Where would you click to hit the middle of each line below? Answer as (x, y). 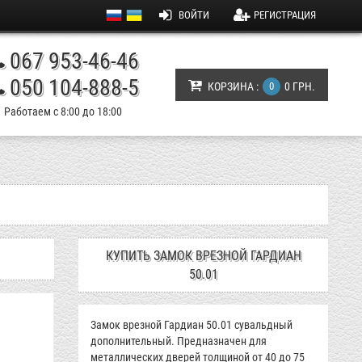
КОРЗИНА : (233, 86)
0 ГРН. (300, 86)
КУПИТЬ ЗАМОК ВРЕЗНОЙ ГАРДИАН (203, 256)
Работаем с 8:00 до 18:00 (63, 112)
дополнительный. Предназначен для (179, 341)
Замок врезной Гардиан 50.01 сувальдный (192, 325)
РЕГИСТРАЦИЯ (285, 15)
